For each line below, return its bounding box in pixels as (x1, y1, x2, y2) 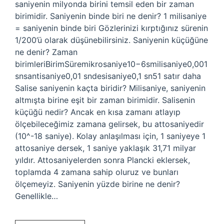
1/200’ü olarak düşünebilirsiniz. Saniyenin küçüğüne (15, 35, 208, 45)
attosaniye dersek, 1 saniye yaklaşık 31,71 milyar (15, 143, 196, 153)
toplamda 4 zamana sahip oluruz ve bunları (15, 167, 178, 177)
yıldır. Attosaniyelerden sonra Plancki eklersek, (15, 155, 190, 165)
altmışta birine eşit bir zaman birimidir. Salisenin (15, 95, 195, 105)
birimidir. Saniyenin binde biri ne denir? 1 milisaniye (15, 11, 206, 21)
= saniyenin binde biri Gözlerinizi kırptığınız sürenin (15, 23, 208, 33)
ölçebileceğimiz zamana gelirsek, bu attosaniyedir (15, 119, 204, 129)
